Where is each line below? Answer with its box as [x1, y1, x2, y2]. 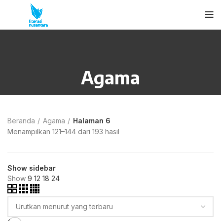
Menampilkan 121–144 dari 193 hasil [7, 127, 119, 136]
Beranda [7, 116, 35, 125]
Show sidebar [7, 164, 56, 173]
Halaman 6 [73, 116, 110, 125]
